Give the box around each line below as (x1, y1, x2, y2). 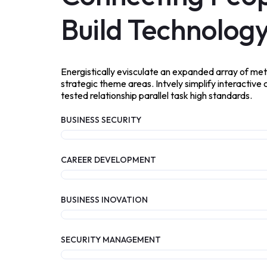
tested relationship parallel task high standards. (61, 89, 252, 102)
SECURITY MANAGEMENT (61, 234, 161, 246)
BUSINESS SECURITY (61, 114, 141, 126)
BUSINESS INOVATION (61, 194, 148, 206)
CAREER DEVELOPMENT (61, 154, 156, 166)
